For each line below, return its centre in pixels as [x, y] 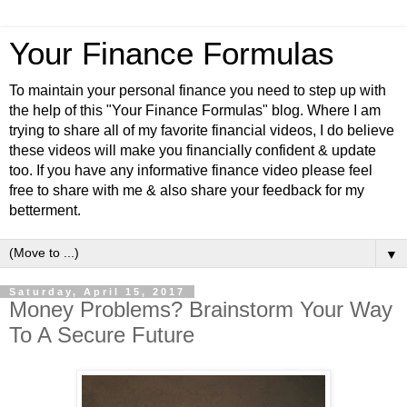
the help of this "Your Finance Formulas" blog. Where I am [195, 110]
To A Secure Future [102, 335]
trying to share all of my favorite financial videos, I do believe [202, 130]
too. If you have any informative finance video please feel [191, 170]
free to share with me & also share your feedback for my [187, 190]
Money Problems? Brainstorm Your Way [201, 309]
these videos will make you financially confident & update [193, 150]
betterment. [45, 210]
